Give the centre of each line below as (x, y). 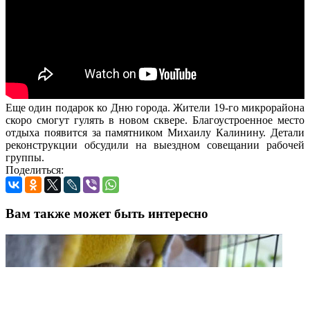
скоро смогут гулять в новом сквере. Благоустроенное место (155, 120)
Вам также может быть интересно (107, 213)
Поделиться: (35, 170)
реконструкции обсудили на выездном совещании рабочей (155, 145)
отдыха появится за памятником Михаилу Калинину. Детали (155, 132)
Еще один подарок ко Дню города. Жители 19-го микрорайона (155, 107)
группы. (25, 157)
